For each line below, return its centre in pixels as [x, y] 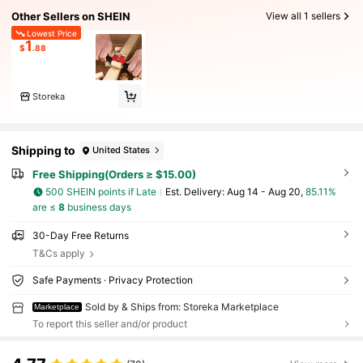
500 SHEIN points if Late [101, 192]
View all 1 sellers [303, 16]
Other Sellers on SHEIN [71, 16]
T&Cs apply [58, 253]
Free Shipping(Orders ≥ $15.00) [114, 174]
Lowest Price [51, 33]
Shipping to [44, 151]
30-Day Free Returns [80, 235]
